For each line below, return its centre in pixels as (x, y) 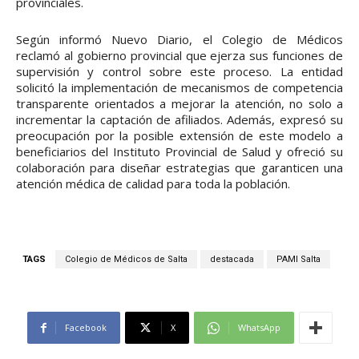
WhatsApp (259, 328)
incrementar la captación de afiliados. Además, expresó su (179, 120)
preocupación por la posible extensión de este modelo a (179, 136)
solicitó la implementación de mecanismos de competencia (179, 88)
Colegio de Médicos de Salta (126, 260)
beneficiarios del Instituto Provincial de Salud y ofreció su (179, 152)
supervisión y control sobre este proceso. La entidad (179, 72)
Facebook (85, 328)
